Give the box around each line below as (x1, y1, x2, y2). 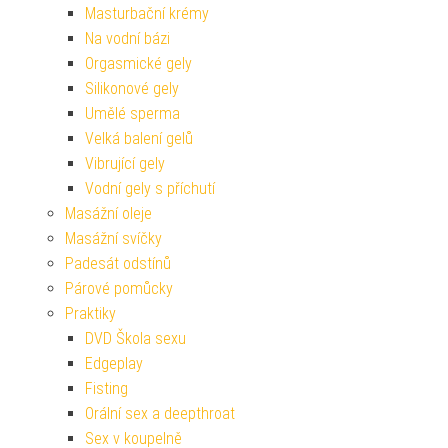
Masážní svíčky (65, 228, 162, 248)
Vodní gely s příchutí (85, 178, 215, 198)
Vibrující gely (85, 153, 165, 173)
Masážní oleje (65, 203, 152, 223)
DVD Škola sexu (85, 328, 186, 348)
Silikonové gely (85, 78, 179, 98)
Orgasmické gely (85, 53, 192, 73)
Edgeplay (85, 353, 143, 373)
